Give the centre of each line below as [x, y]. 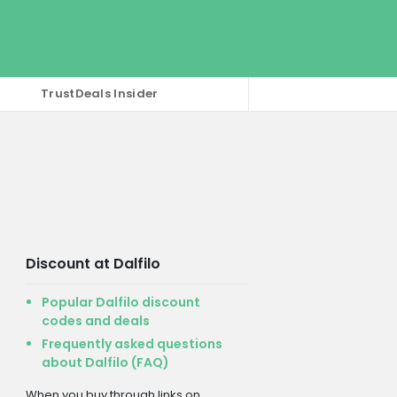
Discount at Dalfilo [93, 263]
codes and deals [95, 320]
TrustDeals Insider [100, 94]
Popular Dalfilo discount [121, 302]
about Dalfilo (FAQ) [105, 362]
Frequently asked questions [132, 343]
